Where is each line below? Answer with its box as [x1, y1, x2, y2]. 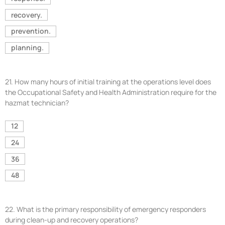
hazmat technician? [5, 97, 69, 107]
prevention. [11, 26, 51, 36]
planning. [11, 43, 44, 53]
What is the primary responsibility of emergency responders [17, 204, 206, 214]
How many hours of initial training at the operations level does [15, 76, 211, 86]
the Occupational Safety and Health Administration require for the [5, 87, 216, 97]
